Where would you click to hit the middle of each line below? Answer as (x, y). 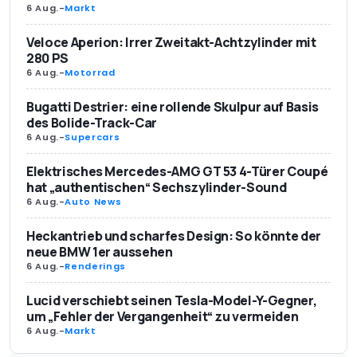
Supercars (92, 137)
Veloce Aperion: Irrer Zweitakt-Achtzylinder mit (171, 43)
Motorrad (90, 73)
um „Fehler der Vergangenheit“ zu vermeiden (163, 317)
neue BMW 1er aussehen (100, 252)
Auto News (93, 202)
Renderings (95, 267)
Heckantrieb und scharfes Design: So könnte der (174, 236)
